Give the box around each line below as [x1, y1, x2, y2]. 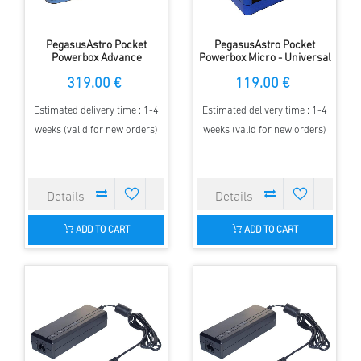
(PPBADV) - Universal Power [29, 64, 164, 77]
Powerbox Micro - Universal [198, 52, 331, 64]
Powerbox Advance [51, 52, 142, 64]
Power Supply [232, 64, 297, 77]
